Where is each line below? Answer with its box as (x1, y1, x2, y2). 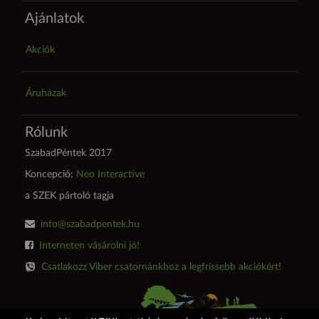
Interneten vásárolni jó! (39, 241, 140, 251)
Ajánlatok (25, 11, 84, 26)
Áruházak (26, 88, 66, 98)
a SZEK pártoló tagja (25, 191, 114, 201)
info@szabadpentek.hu (41, 219, 140, 229)
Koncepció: (25, 169, 76, 179)
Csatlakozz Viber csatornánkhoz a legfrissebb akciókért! (41, 262, 281, 272)
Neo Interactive (76, 169, 145, 179)
